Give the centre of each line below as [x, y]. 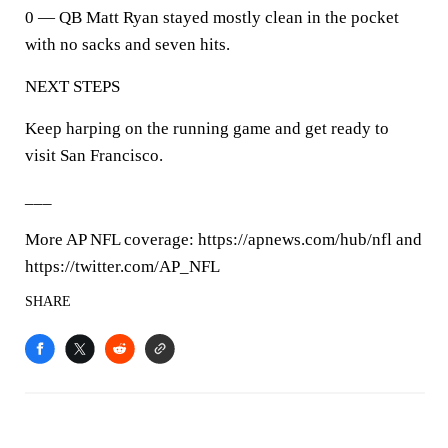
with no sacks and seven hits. [127, 44]
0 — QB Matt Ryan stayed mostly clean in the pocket [212, 17]
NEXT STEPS [72, 86]
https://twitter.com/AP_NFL [122, 266]
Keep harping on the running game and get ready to [207, 128]
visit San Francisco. [94, 155]
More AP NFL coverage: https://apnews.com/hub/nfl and [223, 239]
